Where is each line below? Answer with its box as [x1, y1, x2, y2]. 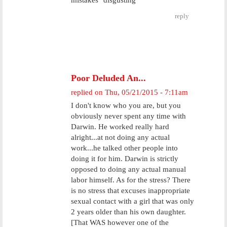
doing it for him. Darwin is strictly [71, 155, 178, 163]
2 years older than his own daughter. [71, 208, 186, 216]
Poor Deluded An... [71, 73, 146, 83]
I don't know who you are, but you [71, 101, 181, 109]
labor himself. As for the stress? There [71, 176, 191, 184]
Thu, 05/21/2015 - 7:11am [105, 88, 188, 96]
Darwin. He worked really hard [71, 123, 169, 131]
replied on [71, 88, 105, 96]
